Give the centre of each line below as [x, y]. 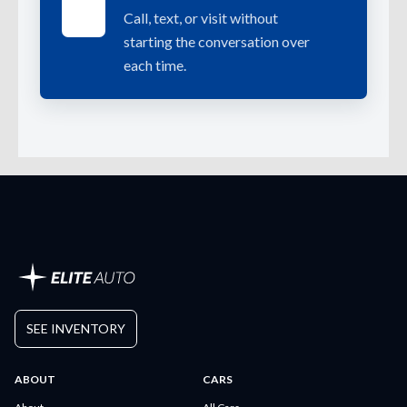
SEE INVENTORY [76, 328]
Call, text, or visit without [201, 17]
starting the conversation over [217, 41]
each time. [155, 65]
